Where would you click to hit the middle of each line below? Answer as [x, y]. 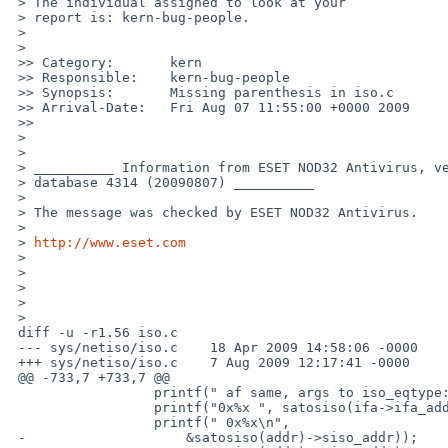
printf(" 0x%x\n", [82, 422]
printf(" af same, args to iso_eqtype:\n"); [82, 392]
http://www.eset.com [110, 242]
